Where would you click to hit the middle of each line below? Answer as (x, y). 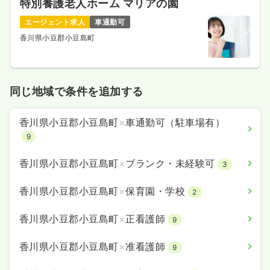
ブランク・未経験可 (170, 164)
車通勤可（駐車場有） (175, 123)
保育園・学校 (155, 191)
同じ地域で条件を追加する (77, 92)
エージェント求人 (55, 22)
